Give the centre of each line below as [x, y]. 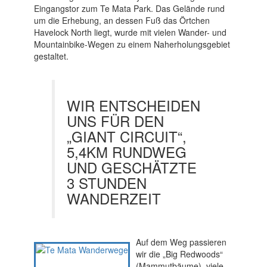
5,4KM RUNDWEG [126, 152]
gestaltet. [51, 56]
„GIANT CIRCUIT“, [126, 136]
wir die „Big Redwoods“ [179, 254]
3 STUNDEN [106, 183]
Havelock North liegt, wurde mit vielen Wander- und [130, 32]
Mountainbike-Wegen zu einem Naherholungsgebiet [132, 44]
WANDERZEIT [114, 198]
